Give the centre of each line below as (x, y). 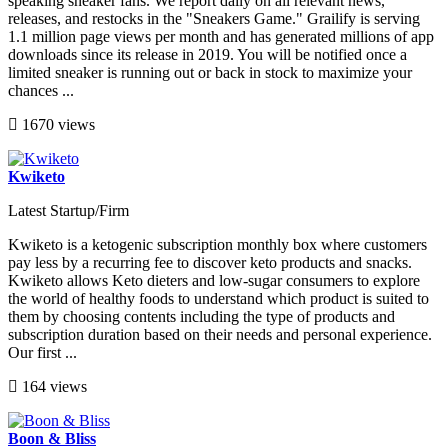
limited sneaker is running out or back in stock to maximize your (210, 72)
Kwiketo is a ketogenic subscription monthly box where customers (217, 244)
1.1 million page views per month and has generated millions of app (221, 36)
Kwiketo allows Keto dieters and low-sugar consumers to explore (214, 280)
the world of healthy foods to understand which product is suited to (218, 298)
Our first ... (42, 352)
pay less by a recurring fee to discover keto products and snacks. (210, 262)
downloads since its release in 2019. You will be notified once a (207, 54)
